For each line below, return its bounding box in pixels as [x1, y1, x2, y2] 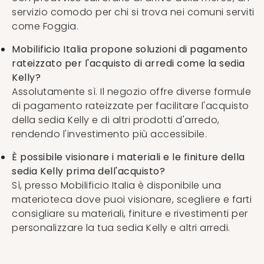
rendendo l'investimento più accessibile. [12, 127, 207, 141]
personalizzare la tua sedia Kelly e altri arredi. [12, 220, 230, 235]
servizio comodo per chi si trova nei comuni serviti [12, 5, 255, 19]
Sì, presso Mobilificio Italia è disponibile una [12, 178, 222, 192]
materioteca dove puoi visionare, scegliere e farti [12, 192, 252, 206]
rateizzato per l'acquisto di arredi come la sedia [12, 56, 245, 70]
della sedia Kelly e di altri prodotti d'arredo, [12, 113, 220, 127]
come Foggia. [12, 19, 78, 33]
